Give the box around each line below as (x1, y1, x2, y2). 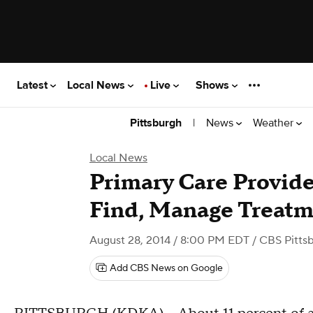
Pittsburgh (130, 116, 182, 130)
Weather (253, 115, 296, 130)
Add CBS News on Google (110, 262, 223, 275)
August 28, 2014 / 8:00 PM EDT (89, 233, 249, 247)
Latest (17, 78, 50, 92)
